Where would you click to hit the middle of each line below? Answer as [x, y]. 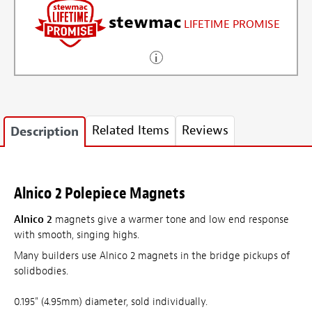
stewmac [145, 23]
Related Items [131, 131]
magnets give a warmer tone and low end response [171, 220]
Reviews [205, 131]
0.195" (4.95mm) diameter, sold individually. [111, 302]
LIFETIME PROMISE [232, 25]
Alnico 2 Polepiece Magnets [100, 194]
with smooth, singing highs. [77, 235]
